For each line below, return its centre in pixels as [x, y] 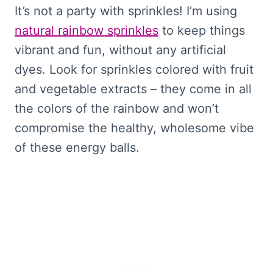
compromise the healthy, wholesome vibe [134, 128]
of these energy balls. [77, 147]
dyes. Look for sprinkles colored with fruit [134, 69]
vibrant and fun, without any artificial [120, 50]
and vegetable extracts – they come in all [133, 89]
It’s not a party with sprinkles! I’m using [126, 11]
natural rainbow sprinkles [87, 30]
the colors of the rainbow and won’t [117, 108]
